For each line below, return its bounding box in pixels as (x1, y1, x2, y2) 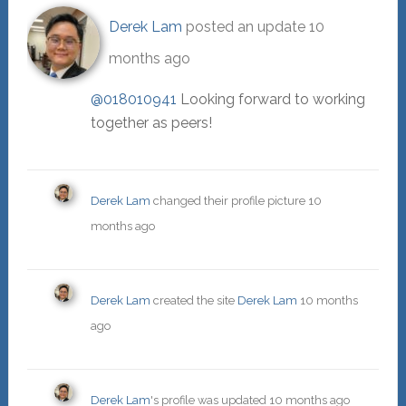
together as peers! (90, 114, 212, 132)
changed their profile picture (150, 194, 308, 208)
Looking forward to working (176, 91, 365, 109)
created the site (150, 294, 237, 308)
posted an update (181, 18, 309, 36)
